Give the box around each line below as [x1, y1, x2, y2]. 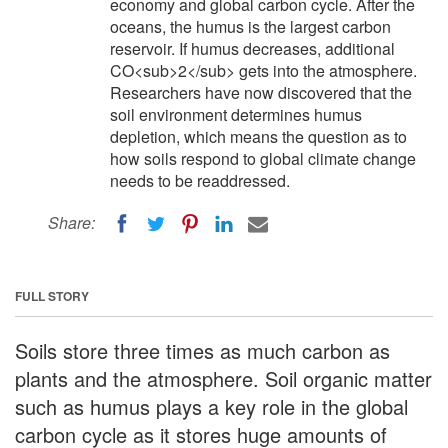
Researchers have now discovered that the [110, 81, 412, 104]
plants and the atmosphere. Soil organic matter [15, 363, 432, 393]
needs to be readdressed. [110, 169, 290, 192]
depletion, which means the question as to [110, 125, 407, 148]
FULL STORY [15, 286, 89, 305]
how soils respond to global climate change [110, 147, 416, 170]
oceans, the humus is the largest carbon [110, 15, 391, 38]
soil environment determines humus [110, 103, 362, 126]
